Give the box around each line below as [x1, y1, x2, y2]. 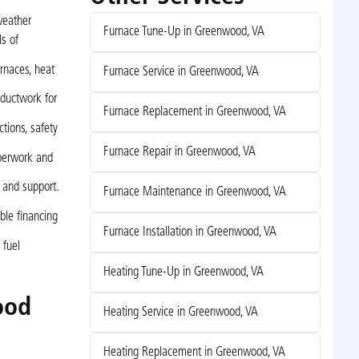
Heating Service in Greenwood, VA [103, 306, 258, 320]
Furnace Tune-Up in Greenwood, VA [103, 26, 264, 39]
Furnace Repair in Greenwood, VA [103, 146, 256, 159]
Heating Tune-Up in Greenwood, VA [103, 266, 264, 280]
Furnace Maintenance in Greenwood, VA [103, 186, 286, 200]
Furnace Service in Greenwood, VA [103, 66, 259, 79]
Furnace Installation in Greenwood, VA [103, 226, 276, 240]
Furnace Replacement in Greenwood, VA [103, 106, 286, 119]
